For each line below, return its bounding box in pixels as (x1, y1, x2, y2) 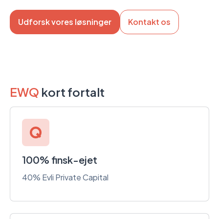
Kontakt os (128, 17, 171, 27)
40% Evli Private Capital (22, 172, 109, 182)
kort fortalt (39, 85, 105, 99)
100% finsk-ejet (22, 153, 97, 166)
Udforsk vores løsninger (18, 17, 111, 27)
